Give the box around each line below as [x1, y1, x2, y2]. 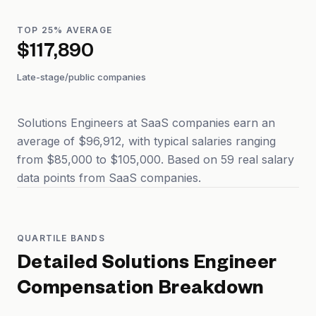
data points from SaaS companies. [17, 171, 201, 185]
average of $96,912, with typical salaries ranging [17, 134, 276, 148]
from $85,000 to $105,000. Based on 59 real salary [17, 152, 294, 166]
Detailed [17, 255, 102, 276]
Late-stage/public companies [17, 71, 146, 83]
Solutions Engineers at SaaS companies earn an [17, 116, 275, 130]
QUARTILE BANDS [17, 233, 105, 243]
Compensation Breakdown [17, 280, 265, 301]
